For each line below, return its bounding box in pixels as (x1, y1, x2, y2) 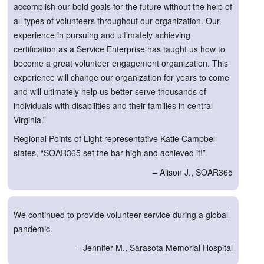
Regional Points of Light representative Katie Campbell (14, 133, 217, 145)
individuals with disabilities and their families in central (14, 99, 213, 111)
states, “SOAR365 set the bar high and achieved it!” (14, 147, 206, 159)
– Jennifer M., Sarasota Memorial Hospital (76, 242, 233, 254)
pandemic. (14, 222, 52, 235)
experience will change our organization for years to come (14, 71, 229, 83)
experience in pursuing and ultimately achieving (14, 28, 190, 41)
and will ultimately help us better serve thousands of (14, 85, 206, 97)
